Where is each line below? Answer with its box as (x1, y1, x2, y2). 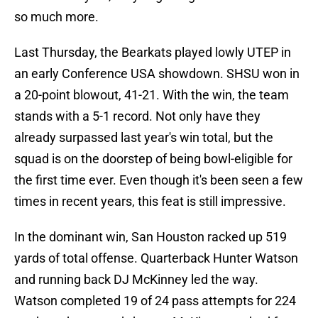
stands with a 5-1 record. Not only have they (14, 109, 261, 124)
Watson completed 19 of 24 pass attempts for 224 (14, 293, 296, 309)
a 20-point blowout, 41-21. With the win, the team (14, 87, 289, 103)
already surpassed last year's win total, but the (14, 130, 273, 146)
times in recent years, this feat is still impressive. (14, 194, 286, 209)
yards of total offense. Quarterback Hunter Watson (14, 251, 298, 266)
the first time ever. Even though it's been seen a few (14, 172, 303, 188)
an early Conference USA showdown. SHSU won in (14, 66, 300, 82)
